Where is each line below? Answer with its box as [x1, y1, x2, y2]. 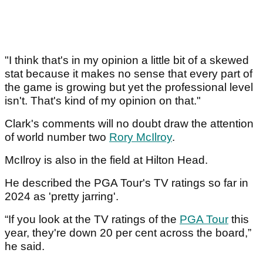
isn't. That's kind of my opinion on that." [5, 94, 201, 107]
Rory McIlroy [109, 130, 172, 143]
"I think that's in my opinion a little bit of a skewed [5, 53, 249, 66]
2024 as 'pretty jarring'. [5, 190, 122, 203]
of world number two [5, 130, 109, 143]
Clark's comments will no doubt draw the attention [5, 117, 254, 130]
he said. [5, 240, 48, 252]
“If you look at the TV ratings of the [5, 213, 180, 225]
